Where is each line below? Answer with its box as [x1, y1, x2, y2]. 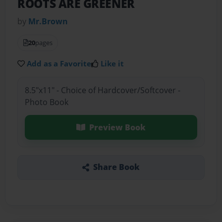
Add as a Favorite [27, 58, 92, 69]
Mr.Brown [28, 16, 68, 27]
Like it [101, 58, 124, 69]
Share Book [93, 162, 140, 173]
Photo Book [24, 96, 68, 108]
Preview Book [89, 121, 146, 133]
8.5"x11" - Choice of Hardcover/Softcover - [24, 84, 180, 96]
